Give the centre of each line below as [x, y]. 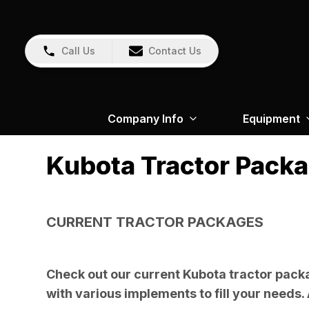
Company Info [146, 119]
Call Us [78, 51]
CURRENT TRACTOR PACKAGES [155, 222]
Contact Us [175, 51]
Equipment [271, 119]
